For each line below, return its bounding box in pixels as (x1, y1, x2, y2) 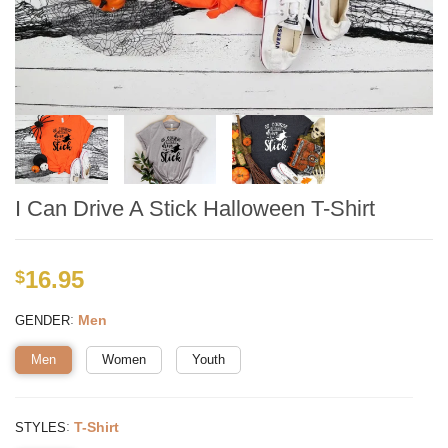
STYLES (15, 419, 66, 435)
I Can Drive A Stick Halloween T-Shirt (15, 196, 375, 222)
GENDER (15, 312, 70, 328)
